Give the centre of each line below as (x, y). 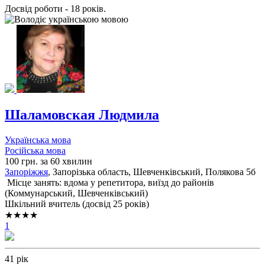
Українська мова (38, 140)
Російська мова (35, 151)
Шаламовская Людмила (82, 115)
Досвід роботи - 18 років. (55, 9)
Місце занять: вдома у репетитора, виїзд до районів (109, 183)
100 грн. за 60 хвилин (49, 161)
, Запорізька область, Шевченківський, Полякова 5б (152, 172)
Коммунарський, (43, 193)
